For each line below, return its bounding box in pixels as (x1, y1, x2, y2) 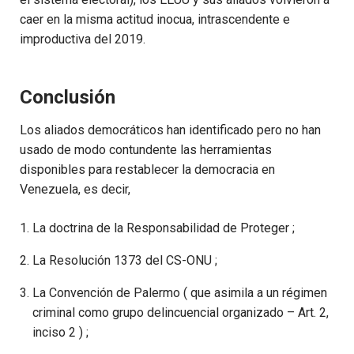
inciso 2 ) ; (32, 325, 88, 341)
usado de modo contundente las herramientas (20, 142, 272, 158)
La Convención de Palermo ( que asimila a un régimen (32, 285, 327, 301)
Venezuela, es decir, (20, 182, 130, 198)
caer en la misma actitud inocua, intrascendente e (20, 12, 290, 28)
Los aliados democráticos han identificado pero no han (20, 122, 321, 138)
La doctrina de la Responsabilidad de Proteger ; (32, 220, 295, 236)
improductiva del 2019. (20, 32, 145, 47)
